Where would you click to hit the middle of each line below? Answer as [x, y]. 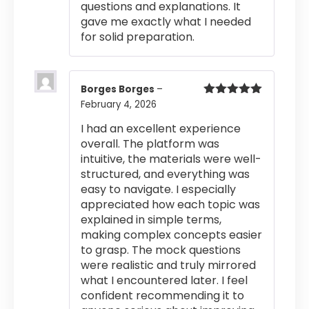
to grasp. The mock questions [161, 250]
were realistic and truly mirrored [168, 266]
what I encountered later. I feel [164, 281]
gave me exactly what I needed [166, 21]
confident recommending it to [162, 296]
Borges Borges [119, 89]
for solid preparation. [138, 37]
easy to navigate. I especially [158, 190]
